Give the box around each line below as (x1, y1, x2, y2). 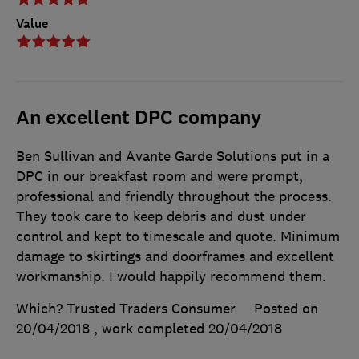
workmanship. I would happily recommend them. (16, 267, 326, 285)
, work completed (94, 319, 208, 337)
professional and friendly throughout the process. (16, 187, 332, 205)
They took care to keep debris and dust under (16, 207, 306, 225)
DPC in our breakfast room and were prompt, (16, 167, 303, 185)
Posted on (254, 299, 318, 317)
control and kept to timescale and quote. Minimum (16, 227, 340, 245)
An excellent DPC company (16, 104, 261, 131)
